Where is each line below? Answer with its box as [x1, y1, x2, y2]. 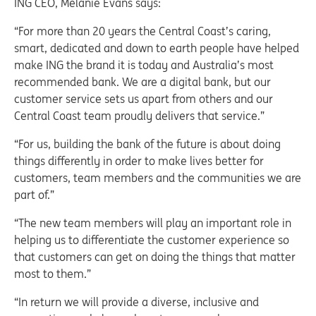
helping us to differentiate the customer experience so [14, 233, 289, 247]
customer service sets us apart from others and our [14, 92, 273, 106]
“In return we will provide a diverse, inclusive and [14, 295, 259, 309]
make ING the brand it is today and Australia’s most [14, 58, 274, 72]
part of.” [14, 188, 54, 202]
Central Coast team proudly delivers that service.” [14, 109, 265, 123]
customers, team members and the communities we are [14, 171, 301, 185]
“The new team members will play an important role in [14, 216, 291, 230]
